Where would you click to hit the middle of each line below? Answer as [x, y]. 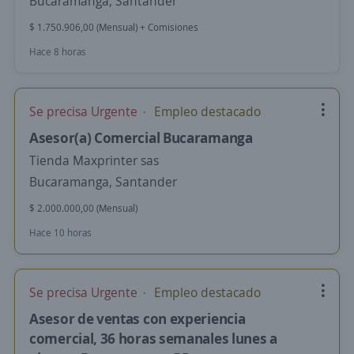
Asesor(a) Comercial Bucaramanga [141, 137]
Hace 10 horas [60, 233]
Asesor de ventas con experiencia [137, 318]
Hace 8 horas [58, 52]
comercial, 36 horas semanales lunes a [153, 338]
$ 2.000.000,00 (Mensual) [83, 208]
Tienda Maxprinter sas [94, 160]
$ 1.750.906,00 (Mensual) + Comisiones [114, 27]
